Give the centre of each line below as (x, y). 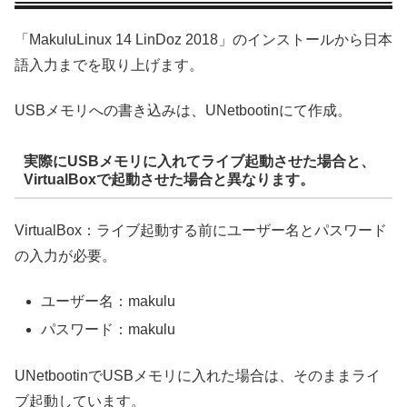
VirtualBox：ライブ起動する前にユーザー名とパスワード (201, 230)
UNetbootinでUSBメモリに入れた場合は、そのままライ (198, 375)
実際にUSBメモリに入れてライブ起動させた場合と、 (199, 161)
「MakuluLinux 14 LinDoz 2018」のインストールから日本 (203, 39)
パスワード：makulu (109, 330)
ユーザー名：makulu (109, 302)
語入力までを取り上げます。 (109, 65)
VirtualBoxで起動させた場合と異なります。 (169, 179)
